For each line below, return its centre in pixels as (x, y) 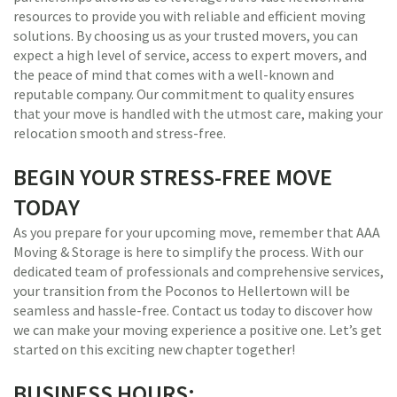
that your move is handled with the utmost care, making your (198, 113)
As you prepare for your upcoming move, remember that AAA (197, 232)
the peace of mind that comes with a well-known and (174, 74)
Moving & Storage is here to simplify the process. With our (188, 252)
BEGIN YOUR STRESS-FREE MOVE (173, 177)
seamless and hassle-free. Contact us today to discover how (193, 310)
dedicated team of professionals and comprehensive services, (198, 271)
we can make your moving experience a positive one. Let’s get (198, 330)
